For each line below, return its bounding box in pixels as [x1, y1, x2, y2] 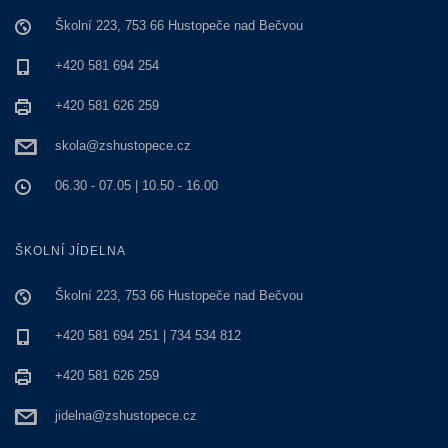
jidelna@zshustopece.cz [55, 408, 197, 423]
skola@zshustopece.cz [55, 138, 191, 153]
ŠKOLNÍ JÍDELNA [15, 244, 126, 258]
